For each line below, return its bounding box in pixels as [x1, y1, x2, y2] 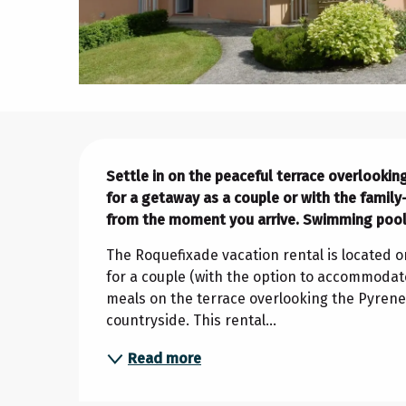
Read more [128, 349, 202, 367]
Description [79, 139, 261, 177]
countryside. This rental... [106, 311, 277, 329]
